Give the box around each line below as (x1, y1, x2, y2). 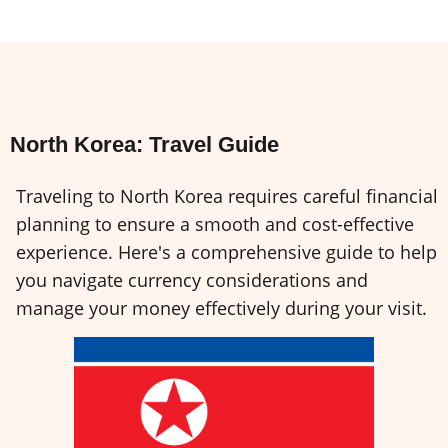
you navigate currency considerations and (16, 267, 368, 292)
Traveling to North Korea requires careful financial (16, 183, 438, 208)
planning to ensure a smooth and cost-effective (16, 211, 414, 236)
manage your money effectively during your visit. (16, 295, 427, 320)
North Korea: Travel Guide (10, 131, 279, 157)
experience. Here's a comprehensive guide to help (16, 239, 437, 264)
